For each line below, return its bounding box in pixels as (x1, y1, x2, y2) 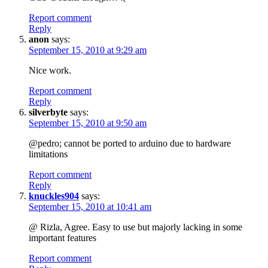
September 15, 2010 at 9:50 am (29, 117, 147, 128)
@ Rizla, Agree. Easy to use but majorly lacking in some (29, 221, 242, 232)
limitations (29, 148, 68, 159)
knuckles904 (29, 190, 79, 201)
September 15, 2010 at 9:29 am (29, 44, 147, 55)
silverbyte (29, 106, 68, 117)
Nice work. (29, 65, 71, 75)
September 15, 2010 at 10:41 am (29, 201, 151, 212)
